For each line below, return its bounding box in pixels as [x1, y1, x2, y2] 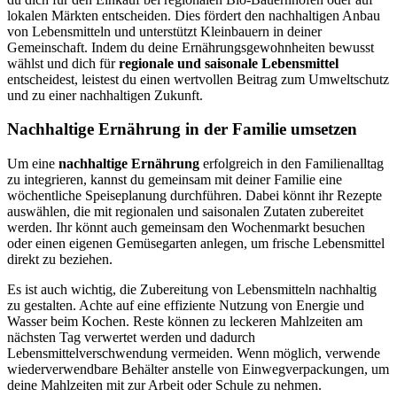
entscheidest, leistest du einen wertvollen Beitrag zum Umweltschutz [7, 71, 389, 87]
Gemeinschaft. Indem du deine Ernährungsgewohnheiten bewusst [7, 39, 374, 55]
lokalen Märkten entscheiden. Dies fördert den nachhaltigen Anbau [7, 7, 380, 23]
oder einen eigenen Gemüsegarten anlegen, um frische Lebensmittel [7, 236, 385, 252]
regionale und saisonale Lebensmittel [119, 55, 339, 71]
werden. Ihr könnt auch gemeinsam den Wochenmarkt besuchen [7, 220, 365, 236]
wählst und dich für [7, 55, 119, 71]
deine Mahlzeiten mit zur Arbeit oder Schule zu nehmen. [7, 378, 322, 393]
